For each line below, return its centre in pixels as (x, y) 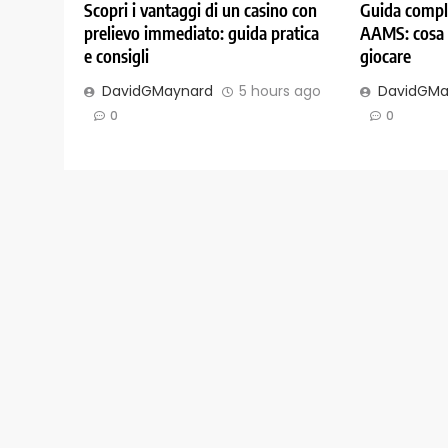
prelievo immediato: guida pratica (201, 33)
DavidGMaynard (157, 91)
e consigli (116, 56)
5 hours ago (280, 91)
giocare (385, 56)
